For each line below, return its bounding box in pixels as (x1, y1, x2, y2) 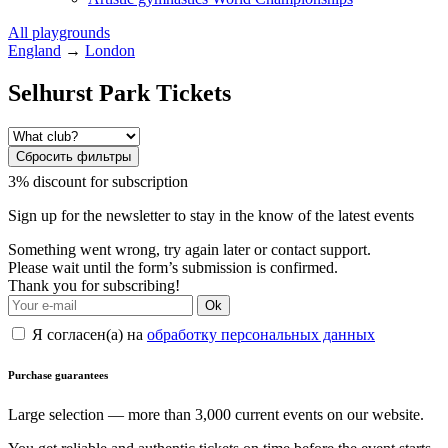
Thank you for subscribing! (8, 276, 180, 294)
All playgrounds (8, 24, 110, 41)
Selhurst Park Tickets (8, 79, 231, 106)
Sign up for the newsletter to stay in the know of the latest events (8, 206, 414, 224)
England (8, 42, 61, 59)
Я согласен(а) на (28, 325, 147, 343)
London (85, 42, 135, 59)
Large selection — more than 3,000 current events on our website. (8, 405, 424, 423)
